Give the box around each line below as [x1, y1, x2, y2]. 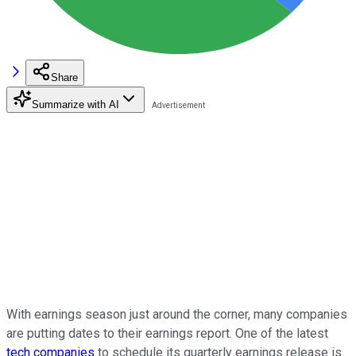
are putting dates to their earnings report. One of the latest [6, 325, 328, 341]
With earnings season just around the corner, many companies [6, 306, 347, 322]
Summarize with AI [32, 98, 119, 110]
